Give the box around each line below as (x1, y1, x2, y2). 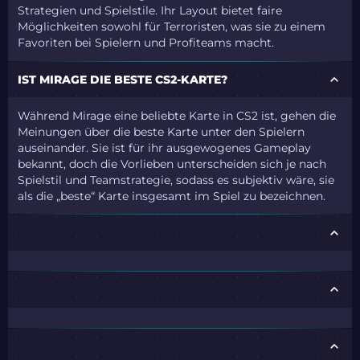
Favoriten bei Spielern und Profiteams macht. (18, 36, 275, 50)
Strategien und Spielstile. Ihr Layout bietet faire (18, 4, 283, 18)
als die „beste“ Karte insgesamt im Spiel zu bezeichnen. (18, 189, 326, 202)
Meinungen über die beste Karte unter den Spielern (18, 125, 305, 138)
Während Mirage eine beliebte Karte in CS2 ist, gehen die (18, 108, 337, 122)
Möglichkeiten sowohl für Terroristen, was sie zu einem (18, 20, 326, 34)
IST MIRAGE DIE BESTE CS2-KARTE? (18, 72, 228, 86)
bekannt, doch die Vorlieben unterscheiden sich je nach (18, 157, 327, 170)
